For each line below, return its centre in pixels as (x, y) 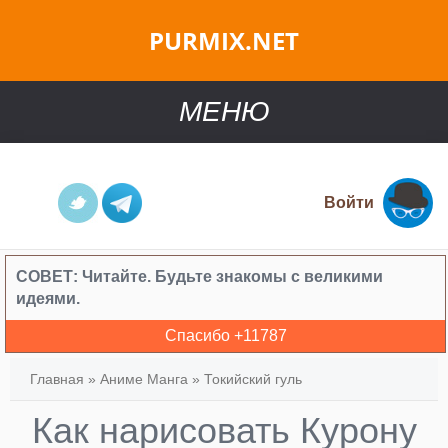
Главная (57, 379)
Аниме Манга (144, 379)
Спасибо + (203, 335)
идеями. (48, 298)
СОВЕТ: (49, 276)
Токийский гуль (253, 379)
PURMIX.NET (224, 40)
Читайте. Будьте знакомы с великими (232, 276)
